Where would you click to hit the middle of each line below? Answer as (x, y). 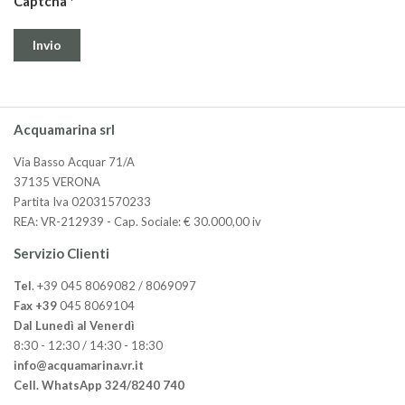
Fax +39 (37, 305)
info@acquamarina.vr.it (79, 365)
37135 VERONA (57, 181)
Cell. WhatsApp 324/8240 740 (99, 385)
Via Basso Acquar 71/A (74, 161)
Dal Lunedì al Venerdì (74, 325)
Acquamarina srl (64, 129)
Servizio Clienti (61, 253)
